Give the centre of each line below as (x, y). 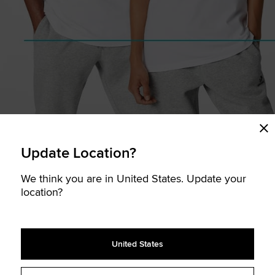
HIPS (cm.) (238, 246)
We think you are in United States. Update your (134, 178)
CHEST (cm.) (37, 246)
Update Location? (79, 152)
